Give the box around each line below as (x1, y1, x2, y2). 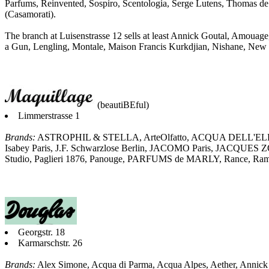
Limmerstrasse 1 (18, 110, 80, 121)
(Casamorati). (5, 8, 56, 19)
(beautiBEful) (95, 99, 149, 110)
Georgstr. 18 (18, 226, 65, 237)
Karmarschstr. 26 (18, 237, 82, 248)
